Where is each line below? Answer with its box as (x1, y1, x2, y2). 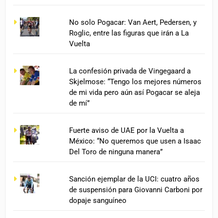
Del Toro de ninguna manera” (69, 147, 163, 156)
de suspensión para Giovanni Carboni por (69, 185, 203, 194)
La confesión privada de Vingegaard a (69, 67, 191, 76)
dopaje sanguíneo (69, 196, 127, 205)
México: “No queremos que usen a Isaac (69, 136, 201, 145)
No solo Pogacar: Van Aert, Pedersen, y (69, 18, 197, 27)
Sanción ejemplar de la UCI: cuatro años (69, 174, 200, 183)
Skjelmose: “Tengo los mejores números (69, 77, 202, 87)
